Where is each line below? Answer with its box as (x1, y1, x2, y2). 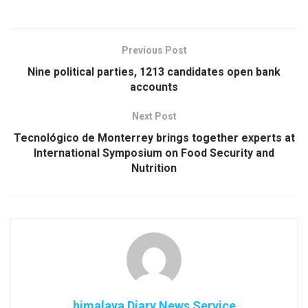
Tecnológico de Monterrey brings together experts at (13, 131, 295, 144)
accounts (130, 80, 178, 93)
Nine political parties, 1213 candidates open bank (27, 65, 280, 78)
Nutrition (131, 161, 177, 175)
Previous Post (121, 44, 187, 56)
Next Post (131, 110, 177, 122)
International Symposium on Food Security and (34, 146, 274, 159)
